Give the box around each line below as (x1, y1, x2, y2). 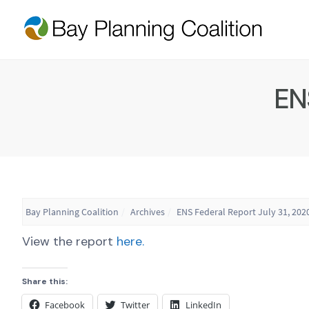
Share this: (22, 275, 68, 287)
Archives (130, 205, 165, 218)
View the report (22, 232, 113, 250)
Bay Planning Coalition (26, 205, 119, 218)
